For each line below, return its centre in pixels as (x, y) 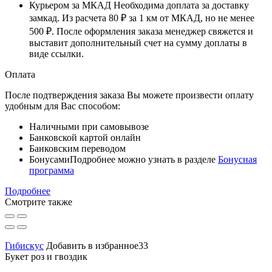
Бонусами (49, 159)
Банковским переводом (77, 148)
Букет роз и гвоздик (46, 256)
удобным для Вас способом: (63, 106)
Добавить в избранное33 (97, 245)
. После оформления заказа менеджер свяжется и (152, 31)
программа (52, 170)
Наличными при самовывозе (89, 126)
